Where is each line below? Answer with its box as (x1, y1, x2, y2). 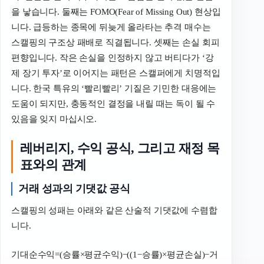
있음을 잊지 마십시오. (11, 114, 97, 124)
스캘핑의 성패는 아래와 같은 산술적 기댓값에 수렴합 (11, 206, 217, 216)
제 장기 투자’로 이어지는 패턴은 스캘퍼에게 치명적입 (11, 68, 220, 78)
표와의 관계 (20, 157, 87, 172)
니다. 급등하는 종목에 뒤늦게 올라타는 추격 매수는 (11, 22, 211, 32)
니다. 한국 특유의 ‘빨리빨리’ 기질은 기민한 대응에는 (11, 84, 217, 94)
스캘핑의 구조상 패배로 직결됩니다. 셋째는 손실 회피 (11, 38, 220, 48)
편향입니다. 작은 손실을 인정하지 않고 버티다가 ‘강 (11, 53, 214, 63)
